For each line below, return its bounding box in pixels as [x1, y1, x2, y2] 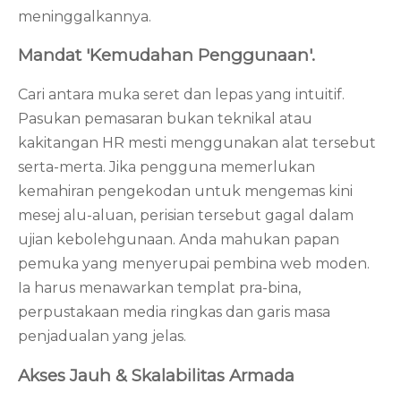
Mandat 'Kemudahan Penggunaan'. [18, 45, 315, 66]
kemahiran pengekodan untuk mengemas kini [18, 183, 353, 200]
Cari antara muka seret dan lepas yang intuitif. [18, 86, 345, 103]
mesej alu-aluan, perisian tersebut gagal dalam [18, 207, 354, 224]
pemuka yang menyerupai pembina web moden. [18, 255, 370, 272]
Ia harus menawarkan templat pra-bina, [18, 279, 301, 296]
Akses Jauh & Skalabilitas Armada [18, 364, 294, 386]
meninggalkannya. [18, 7, 151, 25]
